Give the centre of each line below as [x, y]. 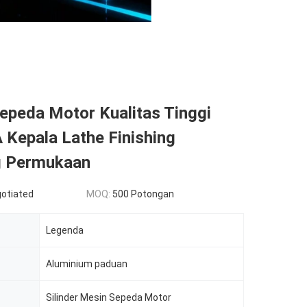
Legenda [65, 230]
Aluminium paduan [87, 264]
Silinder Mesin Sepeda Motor [109, 297]
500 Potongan [143, 194]
